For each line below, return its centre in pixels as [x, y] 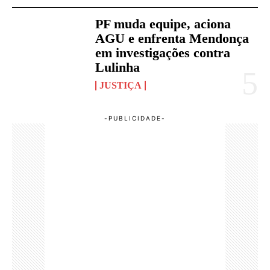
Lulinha [118, 67]
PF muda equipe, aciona [163, 24]
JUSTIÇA [121, 85]
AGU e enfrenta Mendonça [172, 38]
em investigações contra [163, 52]
